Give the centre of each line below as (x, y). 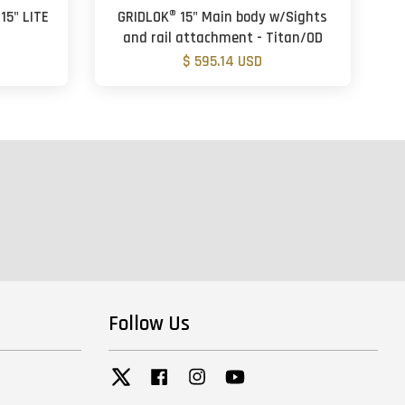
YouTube (268, 373)
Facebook (195, 373)
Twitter (150, 373)
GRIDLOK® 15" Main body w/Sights (223, 17)
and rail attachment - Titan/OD (222, 38)
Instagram (235, 373)
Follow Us (149, 324)
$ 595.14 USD (223, 61)
